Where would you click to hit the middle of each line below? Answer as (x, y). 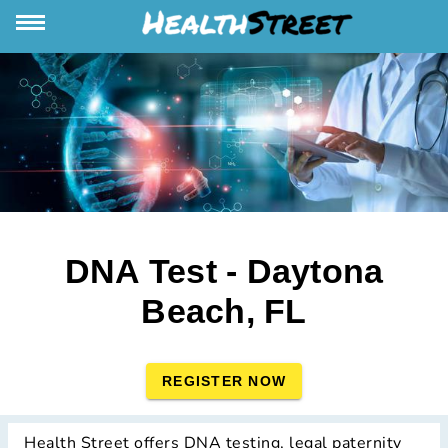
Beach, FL (224, 311)
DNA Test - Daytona (224, 271)
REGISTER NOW (224, 381)
